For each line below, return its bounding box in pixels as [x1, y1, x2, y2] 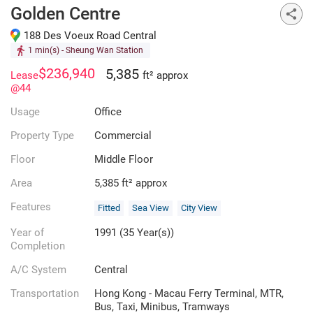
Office [94, 105, 122, 119]
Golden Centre [10, 3, 120, 24]
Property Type [10, 129, 74, 143]
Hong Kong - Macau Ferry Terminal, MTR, [94, 287, 284, 300]
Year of [10, 226, 44, 240]
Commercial [94, 129, 152, 143]
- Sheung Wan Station [59, 45, 143, 56]
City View [181, 203, 217, 214]
